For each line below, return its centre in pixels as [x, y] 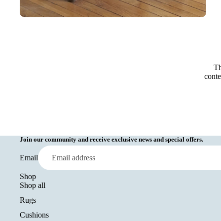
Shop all [33, 185]
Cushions [34, 215]
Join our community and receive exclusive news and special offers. [111, 139]
